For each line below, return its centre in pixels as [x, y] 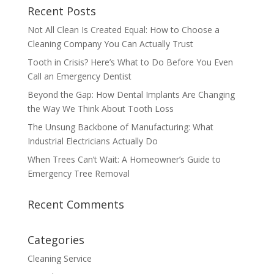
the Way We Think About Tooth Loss [100, 109]
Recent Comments [76, 204]
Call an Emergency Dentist [79, 76]
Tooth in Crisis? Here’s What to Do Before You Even [130, 62]
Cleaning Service [59, 258]
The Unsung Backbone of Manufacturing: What [120, 127]
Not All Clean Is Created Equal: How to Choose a [123, 30]
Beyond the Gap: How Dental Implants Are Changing [131, 94]
